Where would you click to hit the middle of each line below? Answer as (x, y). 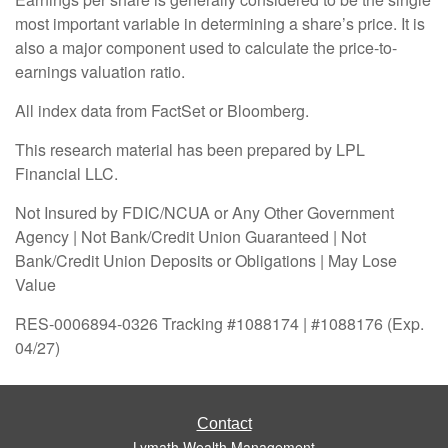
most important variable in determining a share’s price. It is (220, 23)
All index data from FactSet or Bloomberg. (164, 110)
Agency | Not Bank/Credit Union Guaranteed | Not (190, 236)
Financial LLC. (66, 173)
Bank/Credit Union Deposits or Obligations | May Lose (206, 260)
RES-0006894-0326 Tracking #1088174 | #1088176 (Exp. (219, 323)
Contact (224, 423)
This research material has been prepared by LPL (190, 149)
